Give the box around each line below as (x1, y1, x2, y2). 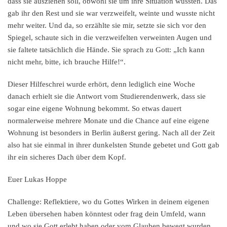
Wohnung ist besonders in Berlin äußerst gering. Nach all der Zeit (8, 129, 215, 137)
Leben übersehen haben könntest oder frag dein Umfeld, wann (8, 210, 206, 218)
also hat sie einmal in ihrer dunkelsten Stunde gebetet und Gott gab (8, 141, 219, 149)
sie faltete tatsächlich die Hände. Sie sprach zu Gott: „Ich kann (8, 46, 205, 54)
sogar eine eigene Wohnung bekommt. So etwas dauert (8, 104, 181, 113)
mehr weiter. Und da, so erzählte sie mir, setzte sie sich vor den (8, 21, 206, 30)
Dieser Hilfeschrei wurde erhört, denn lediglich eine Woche (8, 80, 195, 89)
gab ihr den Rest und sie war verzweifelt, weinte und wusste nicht (8, 9, 215, 18)
